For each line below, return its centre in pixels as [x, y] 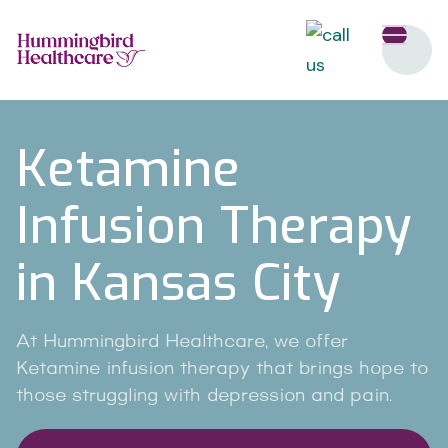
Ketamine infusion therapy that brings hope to [222, 368]
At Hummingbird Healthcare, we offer [182, 341]
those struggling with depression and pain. [204, 395]
